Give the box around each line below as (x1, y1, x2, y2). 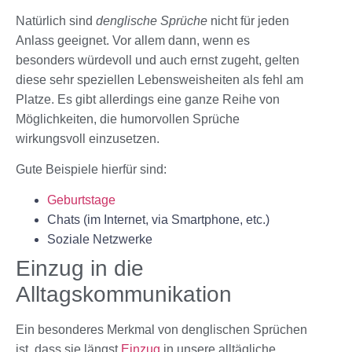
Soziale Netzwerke (47, 233, 152, 247)
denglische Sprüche (96, 13, 207, 27)
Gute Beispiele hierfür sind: (16, 162, 167, 176)
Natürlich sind (16, 13, 96, 27)
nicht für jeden (207, 13, 289, 27)
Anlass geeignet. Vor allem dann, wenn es (16, 33, 250, 47)
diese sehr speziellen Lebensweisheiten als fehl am (16, 72, 303, 86)
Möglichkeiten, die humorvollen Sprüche (16, 112, 240, 126)
